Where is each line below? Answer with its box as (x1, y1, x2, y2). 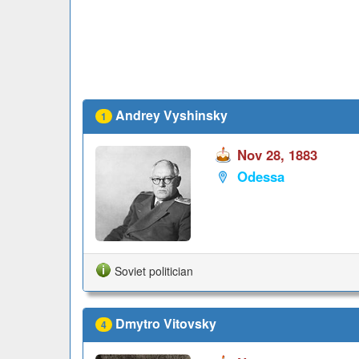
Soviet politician (115, 262, 193, 279)
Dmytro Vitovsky (115, 313, 216, 333)
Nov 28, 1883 (236, 145, 317, 165)
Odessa (236, 167, 284, 187)
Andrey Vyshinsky (115, 106, 228, 125)
